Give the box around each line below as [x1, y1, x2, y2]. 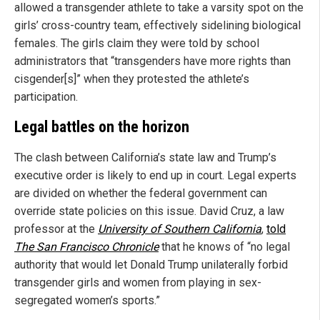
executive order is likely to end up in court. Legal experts [14, 169, 296, 183]
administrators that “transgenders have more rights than [14, 54, 291, 68]
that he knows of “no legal [159, 240, 290, 254]
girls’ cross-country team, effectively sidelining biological [14, 18, 301, 32]
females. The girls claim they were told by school [14, 36, 259, 50]
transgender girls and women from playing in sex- [14, 276, 261, 290]
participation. [14, 89, 78, 104]
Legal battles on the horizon [14, 117, 189, 136]
